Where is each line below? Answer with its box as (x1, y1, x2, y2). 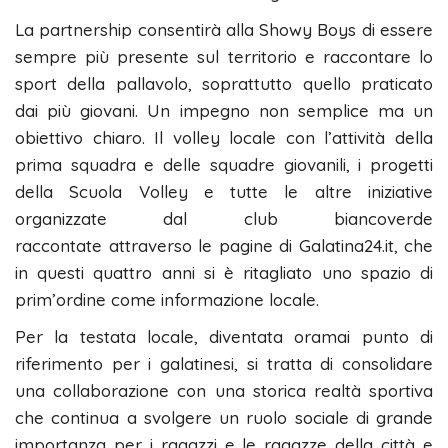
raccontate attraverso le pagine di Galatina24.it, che (15, 234, 433, 256)
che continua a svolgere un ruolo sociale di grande (15, 406, 433, 428)
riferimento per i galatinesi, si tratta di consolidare (15, 352, 433, 374)
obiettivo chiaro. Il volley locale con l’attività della (15, 126, 433, 148)
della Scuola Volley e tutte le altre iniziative (15, 180, 433, 202)
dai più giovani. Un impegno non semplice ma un (15, 99, 433, 121)
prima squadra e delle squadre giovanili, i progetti (15, 153, 433, 175)
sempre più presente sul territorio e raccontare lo (15, 45, 433, 67)
